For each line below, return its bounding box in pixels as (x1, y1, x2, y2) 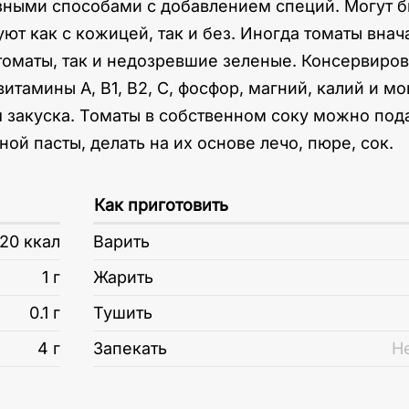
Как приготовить (94, 195, 228, 215)
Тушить (93, 303, 152, 322)
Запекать (93, 339, 167, 358)
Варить (93, 232, 150, 251)
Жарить (93, 267, 153, 287)
